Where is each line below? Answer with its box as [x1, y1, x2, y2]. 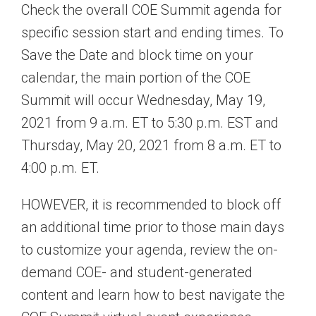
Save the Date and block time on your [21, 47, 253, 64]
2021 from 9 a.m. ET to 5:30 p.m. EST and [21, 114, 279, 132]
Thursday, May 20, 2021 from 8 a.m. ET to [21, 137, 281, 154]
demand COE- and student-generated [21, 264, 253, 281]
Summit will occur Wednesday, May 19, [21, 92, 265, 109]
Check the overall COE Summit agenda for [21, 1, 281, 19]
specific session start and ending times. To [21, 24, 284, 42]
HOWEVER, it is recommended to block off [21, 196, 281, 214]
